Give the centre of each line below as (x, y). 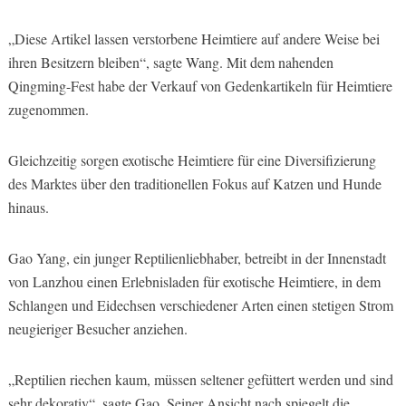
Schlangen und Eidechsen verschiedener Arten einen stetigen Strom (200, 304)
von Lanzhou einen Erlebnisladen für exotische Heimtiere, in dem (194, 281)
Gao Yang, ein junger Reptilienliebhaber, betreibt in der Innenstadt (197, 257)
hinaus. (28, 207)
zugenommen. (48, 109)
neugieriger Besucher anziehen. (97, 328)
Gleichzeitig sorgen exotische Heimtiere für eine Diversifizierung (192, 159)
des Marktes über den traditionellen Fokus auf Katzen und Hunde (194, 183)
